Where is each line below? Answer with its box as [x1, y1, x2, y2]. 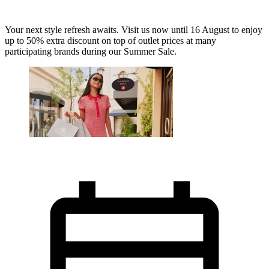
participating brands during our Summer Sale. [5, 46, 177, 57]
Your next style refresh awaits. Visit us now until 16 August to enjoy [5, 25, 262, 35]
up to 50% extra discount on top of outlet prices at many [5, 35, 216, 46]
